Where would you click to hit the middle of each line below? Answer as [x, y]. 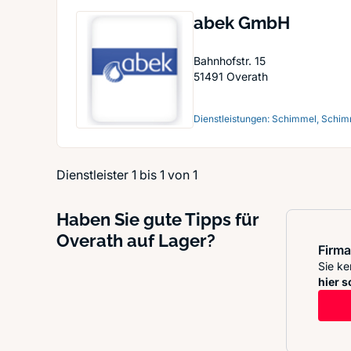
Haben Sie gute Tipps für [158, 219]
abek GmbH [242, 23]
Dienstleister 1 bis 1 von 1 [127, 175]
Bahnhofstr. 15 [230, 61]
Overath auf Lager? [136, 241]
